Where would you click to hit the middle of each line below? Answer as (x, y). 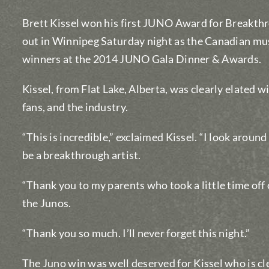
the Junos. (47, 203)
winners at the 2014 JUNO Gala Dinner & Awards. (142, 59)
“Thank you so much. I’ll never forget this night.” (136, 233)
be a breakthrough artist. (81, 155)
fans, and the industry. (75, 107)
